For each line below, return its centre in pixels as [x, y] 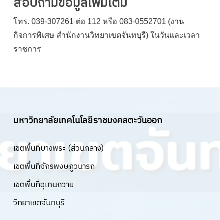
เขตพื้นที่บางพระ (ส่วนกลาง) [58, 149]
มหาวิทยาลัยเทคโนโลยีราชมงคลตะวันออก [88, 121]
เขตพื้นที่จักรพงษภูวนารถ [54, 167]
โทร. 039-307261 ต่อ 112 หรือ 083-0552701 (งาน [98, 21]
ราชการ [27, 49]
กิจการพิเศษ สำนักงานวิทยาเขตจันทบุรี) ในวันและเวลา [106, 35]
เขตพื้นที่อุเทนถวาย [43, 185]
